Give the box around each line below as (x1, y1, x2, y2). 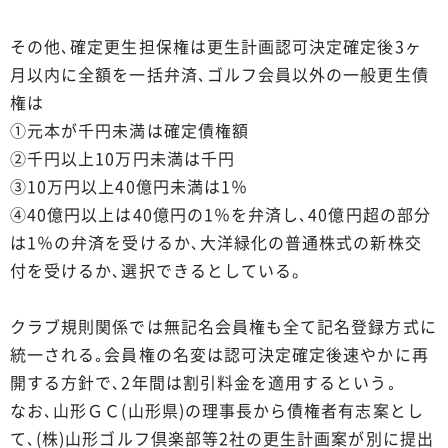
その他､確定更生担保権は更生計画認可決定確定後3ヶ (10, 33, 422, 58)
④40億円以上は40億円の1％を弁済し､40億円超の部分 (10, 201, 431, 226)
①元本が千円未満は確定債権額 (10, 117, 249, 142)
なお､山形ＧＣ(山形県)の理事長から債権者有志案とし (10, 397, 424, 422)
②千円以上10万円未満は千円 (10, 145, 235, 170)
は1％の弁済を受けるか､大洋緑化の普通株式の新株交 (10, 229, 422, 254)
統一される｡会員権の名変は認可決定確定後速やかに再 (10, 341, 429, 366)
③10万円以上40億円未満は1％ (10, 173, 249, 198)
